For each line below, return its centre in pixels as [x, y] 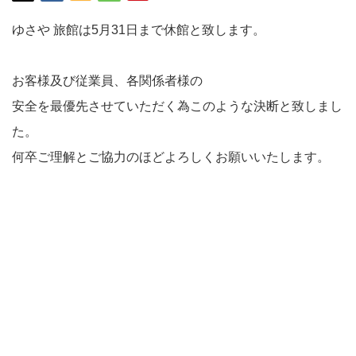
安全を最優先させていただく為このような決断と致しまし [177, 106]
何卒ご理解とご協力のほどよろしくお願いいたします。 [171, 157]
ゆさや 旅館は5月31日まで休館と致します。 [139, 30]
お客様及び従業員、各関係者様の [107, 81]
